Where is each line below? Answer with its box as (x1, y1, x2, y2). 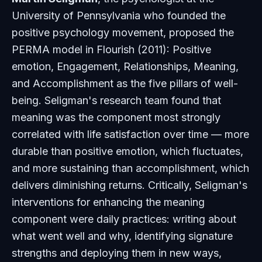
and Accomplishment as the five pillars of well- (12, 77, 238, 89)
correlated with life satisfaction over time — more (12, 128, 249, 140)
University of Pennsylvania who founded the (12, 9, 226, 22)
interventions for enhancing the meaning (12, 196, 205, 208)
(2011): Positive (135, 43, 211, 56)
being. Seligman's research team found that (12, 94, 221, 106)
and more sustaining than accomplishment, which (12, 162, 249, 174)
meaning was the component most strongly (12, 111, 220, 123)
